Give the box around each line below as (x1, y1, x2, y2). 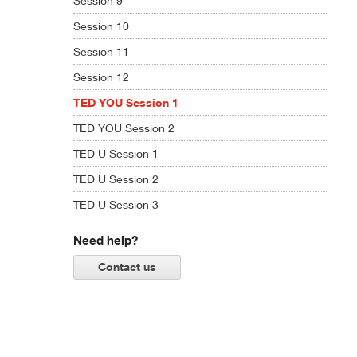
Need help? (73, 233, 138, 248)
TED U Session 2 (73, 172, 159, 186)
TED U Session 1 (73, 147, 159, 161)
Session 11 (73, 45, 129, 59)
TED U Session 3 (73, 198, 159, 212)
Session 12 (73, 70, 129, 84)
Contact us (98, 260, 156, 274)
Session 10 (73, 19, 129, 33)
